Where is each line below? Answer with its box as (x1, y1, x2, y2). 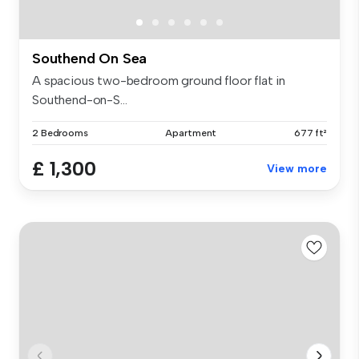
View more (267, 161, 327, 175)
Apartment (165, 127, 217, 139)
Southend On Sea (32, 49, 147, 67)
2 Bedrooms (32, 127, 88, 139)
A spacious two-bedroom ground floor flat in (32, 72, 286, 88)
